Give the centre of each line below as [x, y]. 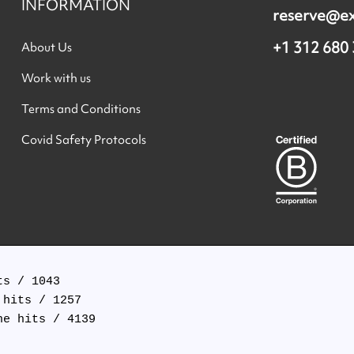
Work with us [56, 78]
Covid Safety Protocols [84, 139]
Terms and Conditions [81, 109]
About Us [47, 47]
